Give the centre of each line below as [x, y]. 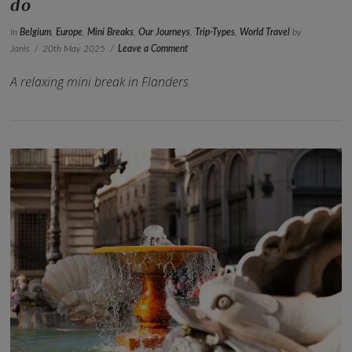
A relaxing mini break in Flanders [100, 82]
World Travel [265, 32]
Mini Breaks [111, 32]
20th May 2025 [74, 48]
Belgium [36, 32]
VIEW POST [176, 275]
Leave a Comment [153, 48]
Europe [70, 32]
